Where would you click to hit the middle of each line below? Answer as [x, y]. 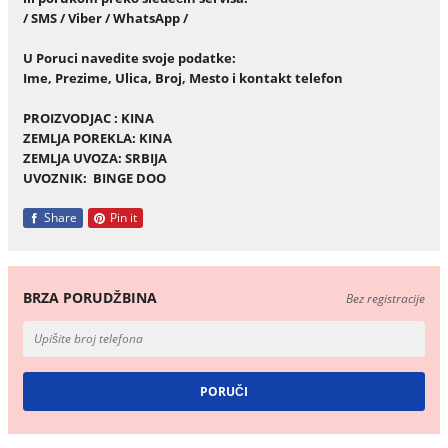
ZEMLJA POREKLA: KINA [113, 137]
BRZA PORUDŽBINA [89, 297]
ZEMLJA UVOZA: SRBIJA [103, 157]
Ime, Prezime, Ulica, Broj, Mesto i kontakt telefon [182, 77]
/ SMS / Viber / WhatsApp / [105, 17]
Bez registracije [386, 298]
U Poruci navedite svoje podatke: [129, 57]
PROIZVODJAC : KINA [113, 117]
